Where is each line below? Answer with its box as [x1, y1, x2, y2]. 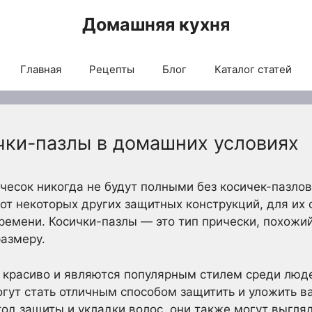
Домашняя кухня [82, 14, 230, 35]
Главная [20, 63, 61, 76]
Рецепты [89, 63, 134, 76]
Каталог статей [214, 63, 292, 76]
